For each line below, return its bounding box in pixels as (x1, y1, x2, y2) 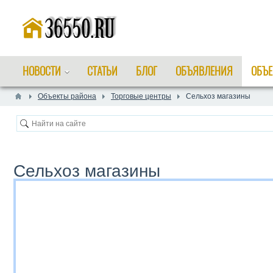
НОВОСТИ (23, 63, 61, 79)
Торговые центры (111, 92, 171, 101)
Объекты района (38, 92, 96, 101)
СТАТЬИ (87, 63, 118, 79)
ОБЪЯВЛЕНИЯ (175, 63, 233, 79)
